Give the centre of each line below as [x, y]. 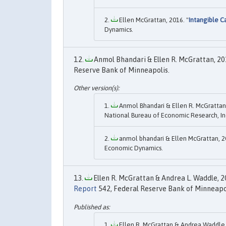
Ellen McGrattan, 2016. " [153, 20]
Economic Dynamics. [134, 148]
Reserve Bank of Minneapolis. [122, 70]
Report [85, 189]
